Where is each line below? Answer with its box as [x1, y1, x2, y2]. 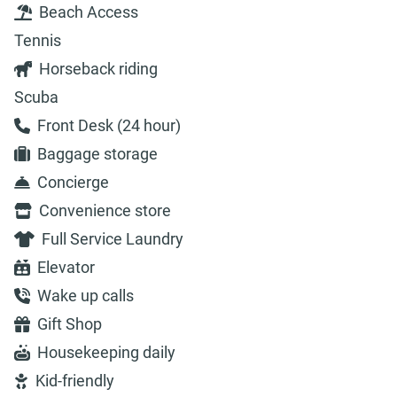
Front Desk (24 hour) [37, 116, 181, 136]
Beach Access [39, 3, 139, 22]
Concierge [37, 173, 109, 192]
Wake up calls [37, 286, 134, 306]
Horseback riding [39, 59, 159, 79]
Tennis [14, 31, 61, 51]
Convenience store [39, 201, 172, 221]
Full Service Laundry [41, 230, 183, 249]
